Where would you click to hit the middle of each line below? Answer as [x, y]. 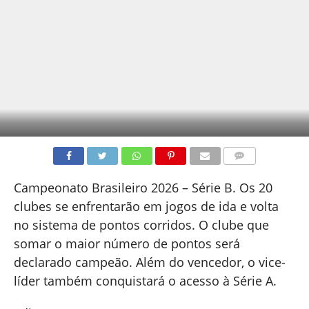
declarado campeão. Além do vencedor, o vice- [149, 262]
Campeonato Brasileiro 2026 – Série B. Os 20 [143, 188]
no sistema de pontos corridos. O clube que [141, 225]
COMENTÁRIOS [253, 172]
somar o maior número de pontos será [127, 243]
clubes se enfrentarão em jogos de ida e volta [146, 206]
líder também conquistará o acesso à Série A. [145, 281]
